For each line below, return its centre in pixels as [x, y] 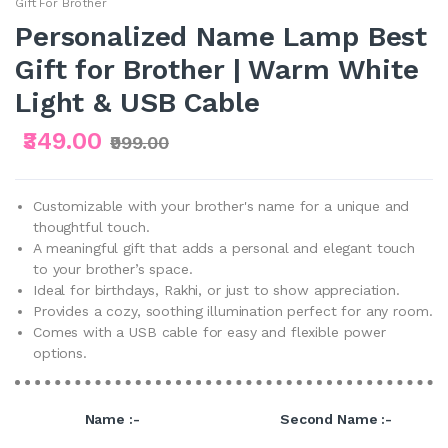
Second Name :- [336, 418]
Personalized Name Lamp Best [221, 36]
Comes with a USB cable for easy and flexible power [209, 331]
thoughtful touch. [91, 226]
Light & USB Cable [137, 102]
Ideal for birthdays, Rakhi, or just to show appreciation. [216, 289]
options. [60, 352]
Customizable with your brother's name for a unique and [221, 205]
